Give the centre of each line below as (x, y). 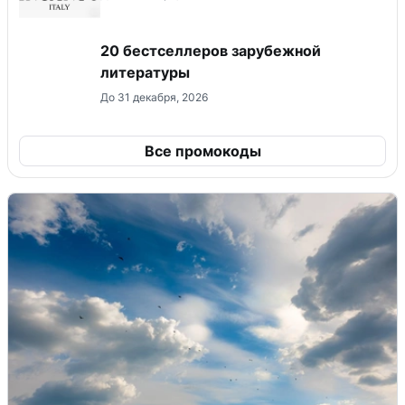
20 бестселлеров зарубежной (211, 50)
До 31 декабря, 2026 (154, 97)
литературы (145, 72)
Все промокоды (202, 151)
